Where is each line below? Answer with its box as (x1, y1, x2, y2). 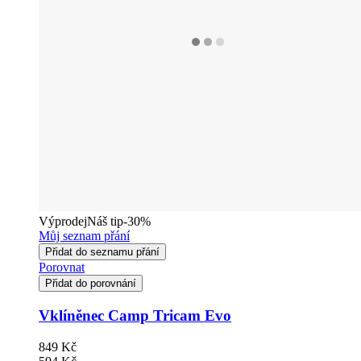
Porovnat (39, 260, 85, 275)
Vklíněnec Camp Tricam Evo (39, 306, 231, 324)
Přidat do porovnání (45, 277, 136, 290)
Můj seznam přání (39, 229, 130, 243)
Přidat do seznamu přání (45, 246, 160, 259)
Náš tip (87, 214, 123, 229)
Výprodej (39, 214, 87, 229)
